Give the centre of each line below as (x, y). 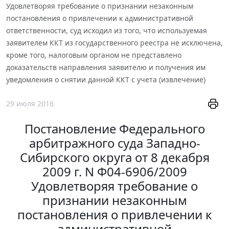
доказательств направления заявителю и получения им (106, 67)
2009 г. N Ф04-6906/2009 (114, 172)
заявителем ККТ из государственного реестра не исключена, (114, 42)
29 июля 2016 (30, 104)
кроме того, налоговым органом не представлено (94, 55)
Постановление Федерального (114, 129)
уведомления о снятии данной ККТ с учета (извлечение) (106, 79)
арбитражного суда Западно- (114, 143)
